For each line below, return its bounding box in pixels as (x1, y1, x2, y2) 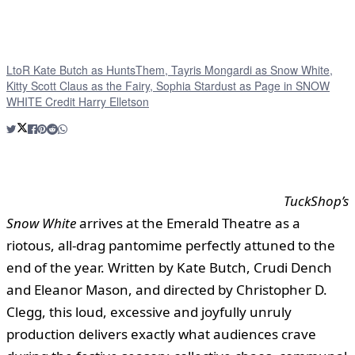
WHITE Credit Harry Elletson (6, 93, 149, 109)
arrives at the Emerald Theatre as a (76, 213, 300, 232)
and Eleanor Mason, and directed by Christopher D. (6, 280, 327, 299)
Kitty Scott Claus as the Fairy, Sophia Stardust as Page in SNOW (6, 77, 330, 94)
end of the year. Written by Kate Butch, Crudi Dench (6, 258, 332, 277)
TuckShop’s (284, 191, 349, 210)
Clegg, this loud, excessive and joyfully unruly (6, 302, 292, 321)
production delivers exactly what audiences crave (6, 324, 316, 343)
